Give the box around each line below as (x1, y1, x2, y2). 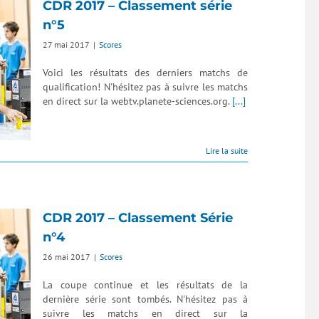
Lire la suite (206, 145, 248, 156)
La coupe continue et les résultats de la (43, 278, 248, 291)
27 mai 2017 (43, 39, 90, 50)
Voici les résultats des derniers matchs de (43, 66, 248, 79)
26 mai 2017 (43, 251, 90, 262)
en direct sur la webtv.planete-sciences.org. (43, 95, 232, 108)
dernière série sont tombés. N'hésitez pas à (43, 293, 248, 305)
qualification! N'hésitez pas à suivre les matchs (43, 80, 248, 93)
